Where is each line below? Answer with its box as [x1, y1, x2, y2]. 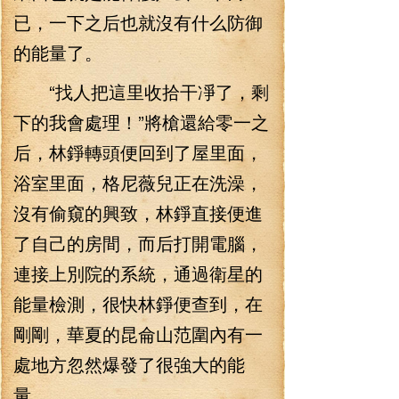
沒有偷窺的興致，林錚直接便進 [13, 199, 263, 225]
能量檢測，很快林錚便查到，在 [13, 290, 263, 316]
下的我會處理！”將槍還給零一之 [13, 109, 269, 134]
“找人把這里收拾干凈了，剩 [13, 78, 269, 104]
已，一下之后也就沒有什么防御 [13, 9, 263, 35]
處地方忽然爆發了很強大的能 [13, 351, 245, 377]
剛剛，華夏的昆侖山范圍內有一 [13, 321, 263, 346]
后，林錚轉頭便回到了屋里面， [13, 139, 263, 165]
